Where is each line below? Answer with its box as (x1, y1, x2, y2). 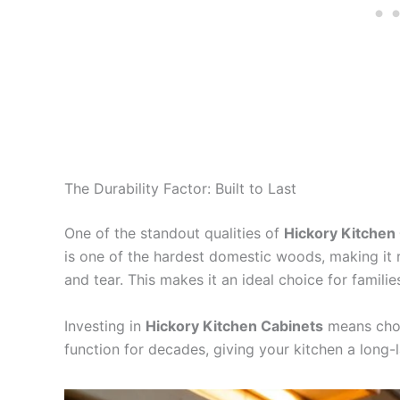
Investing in (64, 316, 146, 335)
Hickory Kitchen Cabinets (146, 316, 323, 335)
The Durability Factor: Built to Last (64, 179, 296, 197)
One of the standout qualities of (64, 223, 284, 242)
